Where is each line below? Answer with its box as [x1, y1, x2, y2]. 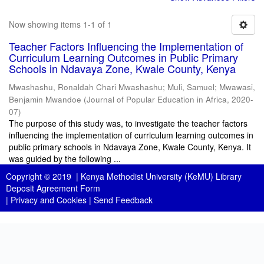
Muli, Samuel [167, 81, 214, 93]
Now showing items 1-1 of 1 [9, 18, 112, 30]
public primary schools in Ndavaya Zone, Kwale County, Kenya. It [9, 141, 251, 153]
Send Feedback [94, 194, 153, 206]
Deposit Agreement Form [6, 182, 100, 194]
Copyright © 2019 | [6, 170, 81, 182]
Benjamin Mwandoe [9, 94, 81, 105]
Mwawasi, [219, 81, 255, 93]
